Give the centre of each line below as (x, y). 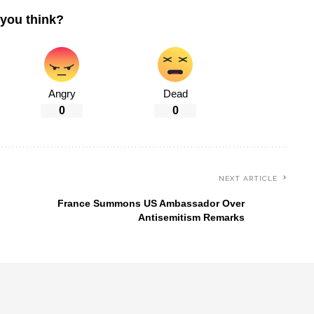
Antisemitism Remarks (191, 217)
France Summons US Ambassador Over (151, 203)
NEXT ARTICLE (248, 178)
